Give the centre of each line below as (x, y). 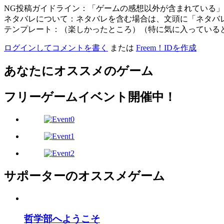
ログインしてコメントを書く (56, 47)
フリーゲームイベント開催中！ (90, 97)
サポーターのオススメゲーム (84, 176)
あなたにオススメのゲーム (79, 71)
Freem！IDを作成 (166, 47)
